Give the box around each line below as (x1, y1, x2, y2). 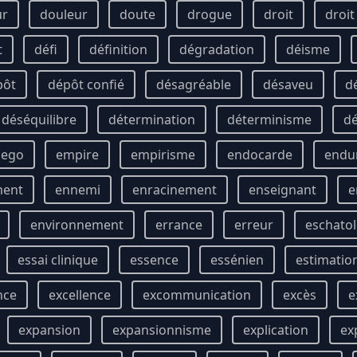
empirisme (131, 146, 195, 163)
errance (155, 216, 202, 233)
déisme (286, 41, 330, 58)
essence (130, 251, 178, 269)
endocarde (227, 146, 292, 163)
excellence (49, 286, 111, 304)
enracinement (132, 181, 217, 198)
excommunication (143, 286, 251, 304)
